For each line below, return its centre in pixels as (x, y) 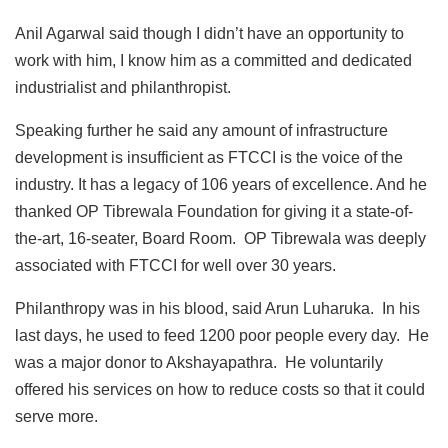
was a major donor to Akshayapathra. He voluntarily (199, 363)
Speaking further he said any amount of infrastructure (201, 131)
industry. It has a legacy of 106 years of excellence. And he (221, 185)
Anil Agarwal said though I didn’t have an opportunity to (209, 34)
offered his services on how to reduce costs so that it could (220, 390)
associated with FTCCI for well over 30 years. (175, 266)
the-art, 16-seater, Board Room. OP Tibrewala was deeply (220, 239)
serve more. (58, 417)
